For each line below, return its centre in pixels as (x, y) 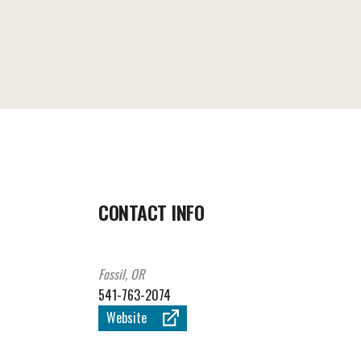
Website (127, 318)
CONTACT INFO (151, 212)
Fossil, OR (121, 274)
